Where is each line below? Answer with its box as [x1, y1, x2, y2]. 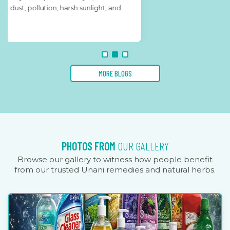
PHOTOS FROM [61, 139, 118, 152]
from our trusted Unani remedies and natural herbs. [14, 164, 216, 175]
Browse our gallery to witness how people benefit [17, 154, 213, 164]
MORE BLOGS [98, 68, 132, 78]
